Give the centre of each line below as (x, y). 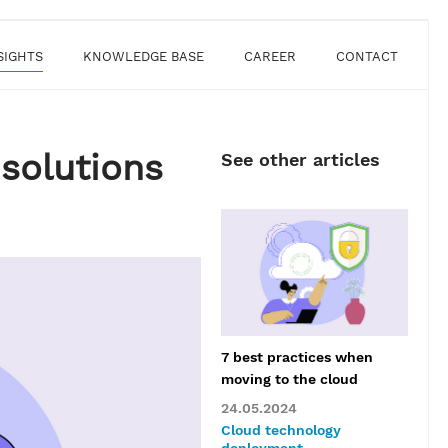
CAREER (270, 56)
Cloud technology (280, 430)
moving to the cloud (289, 379)
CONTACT (367, 56)
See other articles (300, 159)
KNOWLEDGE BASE (143, 56)
